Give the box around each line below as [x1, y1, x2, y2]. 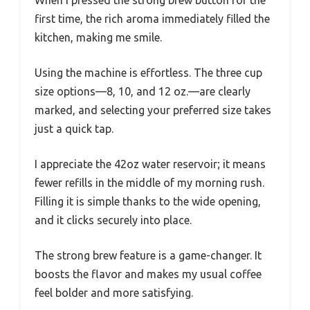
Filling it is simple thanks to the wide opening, [35, 195, 261, 208]
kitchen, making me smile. [35, 31, 162, 44]
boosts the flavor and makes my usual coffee [35, 268, 262, 281]
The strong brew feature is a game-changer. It [35, 249, 262, 262]
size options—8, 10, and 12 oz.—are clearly [35, 85, 250, 98]
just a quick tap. [35, 122, 113, 136]
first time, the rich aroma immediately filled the [35, 12, 270, 26]
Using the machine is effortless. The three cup [35, 66, 262, 80]
